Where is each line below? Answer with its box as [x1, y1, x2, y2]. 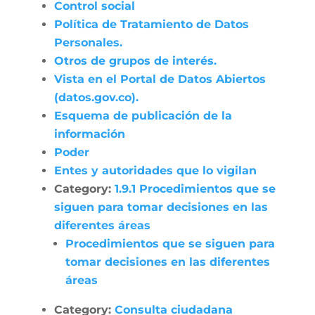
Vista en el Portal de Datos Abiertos [53, 72, 266, 86]
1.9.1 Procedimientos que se [114, 182, 276, 195]
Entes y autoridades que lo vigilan [53, 164, 257, 177]
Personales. [53, 36, 122, 49]
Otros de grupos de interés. [53, 54, 217, 67]
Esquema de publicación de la [53, 109, 232, 122]
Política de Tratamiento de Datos [53, 18, 249, 31]
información [53, 127, 125, 141]
